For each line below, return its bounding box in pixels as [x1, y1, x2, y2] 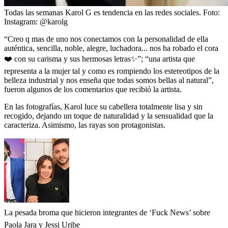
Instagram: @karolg [4, 17, 68, 26]
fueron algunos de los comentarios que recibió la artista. [4, 84, 182, 94]
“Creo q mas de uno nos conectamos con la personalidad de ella [4, 34, 208, 43]
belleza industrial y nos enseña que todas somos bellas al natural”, [4, 75, 214, 84]
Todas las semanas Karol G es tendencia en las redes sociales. [4, 8, 201, 17]
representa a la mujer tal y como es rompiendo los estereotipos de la [4, 66, 219, 75]
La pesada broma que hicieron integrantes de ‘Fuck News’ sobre [4, 208, 210, 217]
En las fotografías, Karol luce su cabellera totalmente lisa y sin [4, 102, 203, 111]
